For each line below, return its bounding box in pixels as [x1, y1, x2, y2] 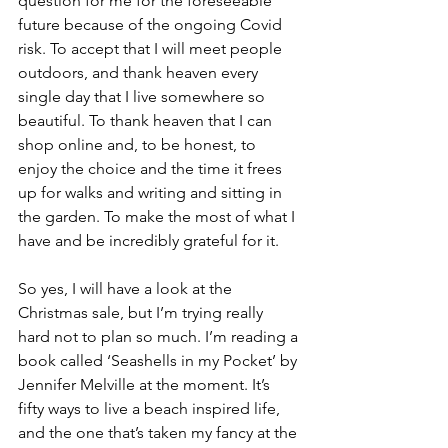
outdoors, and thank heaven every [18, 63, 262, 82]
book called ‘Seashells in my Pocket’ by [18, 351, 301, 370]
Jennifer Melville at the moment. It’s [18, 375, 274, 394]
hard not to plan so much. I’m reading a [18, 327, 302, 346]
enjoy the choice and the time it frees [18, 159, 286, 178]
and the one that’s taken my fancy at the [18, 423, 301, 442]
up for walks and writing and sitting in [18, 183, 286, 202]
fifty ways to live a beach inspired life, [18, 399, 284, 418]
